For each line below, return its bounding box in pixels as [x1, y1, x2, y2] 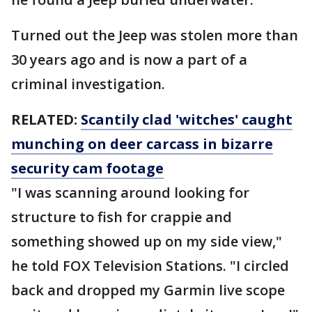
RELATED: [11, 110, 81, 129]
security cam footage [11, 159, 164, 178]
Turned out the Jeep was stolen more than [11, 26, 298, 45]
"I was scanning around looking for [11, 183, 249, 202]
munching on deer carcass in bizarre [11, 134, 273, 153]
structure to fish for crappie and [11, 208, 232, 226]
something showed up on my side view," [11, 232, 282, 251]
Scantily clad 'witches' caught [81, 110, 292, 129]
